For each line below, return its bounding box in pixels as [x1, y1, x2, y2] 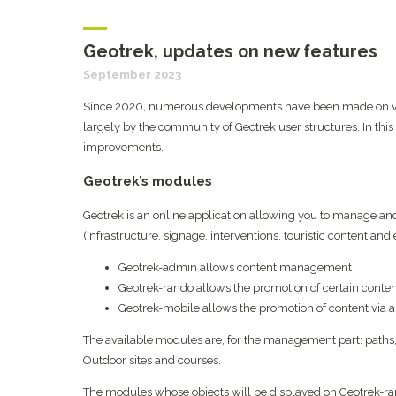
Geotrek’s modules [82, 172, 212, 189]
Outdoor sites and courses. [82, 353, 221, 367]
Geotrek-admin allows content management [118, 260, 352, 274]
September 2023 [82, 68, 181, 82]
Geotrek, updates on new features [82, 42, 377, 63]
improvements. [82, 141, 164, 155]
